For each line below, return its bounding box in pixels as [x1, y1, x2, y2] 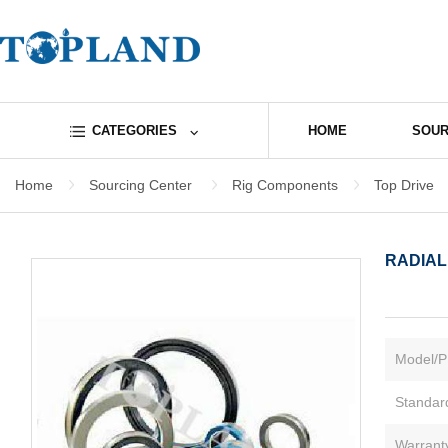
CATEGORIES [91, 123, 177, 138]
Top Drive [374, 177, 434, 193]
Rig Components [232, 177, 338, 193]
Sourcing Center [89, 177, 192, 193]
